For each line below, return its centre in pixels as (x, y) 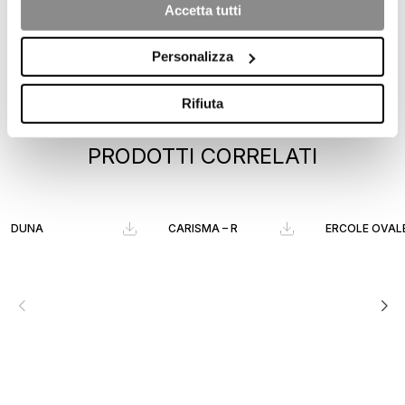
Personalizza (192, 56)
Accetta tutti (202, 10)
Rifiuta (202, 103)
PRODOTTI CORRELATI (202, 156)
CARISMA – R (203, 228)
